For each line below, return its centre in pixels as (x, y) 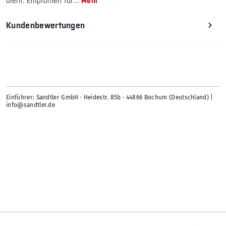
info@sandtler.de (31, 105)
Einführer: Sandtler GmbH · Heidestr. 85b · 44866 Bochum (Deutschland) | (110, 98)
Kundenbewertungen (46, 25)
